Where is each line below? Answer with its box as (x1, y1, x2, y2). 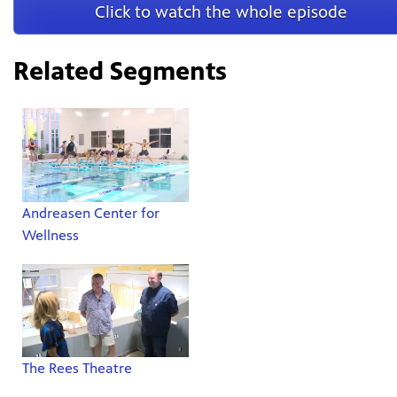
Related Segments (13, 56, 227, 87)
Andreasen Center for (22, 204, 160, 222)
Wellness (22, 226, 79, 244)
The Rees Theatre (22, 360, 132, 378)
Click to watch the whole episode (95, 2, 348, 23)
